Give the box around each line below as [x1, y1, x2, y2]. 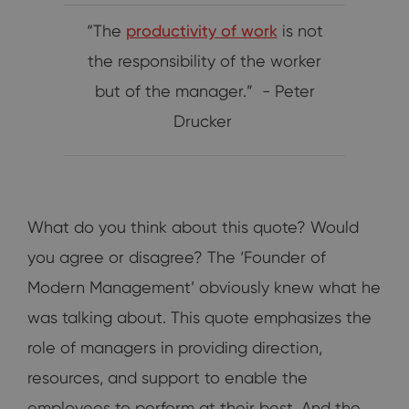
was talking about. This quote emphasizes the [27, 308, 372, 328]
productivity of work [125, 21, 278, 41]
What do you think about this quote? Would [27, 217, 359, 237]
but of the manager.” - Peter [94, 81, 315, 101]
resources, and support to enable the [27, 368, 308, 388]
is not [277, 21, 323, 41]
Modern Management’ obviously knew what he [27, 278, 381, 298]
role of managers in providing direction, [27, 338, 322, 358]
